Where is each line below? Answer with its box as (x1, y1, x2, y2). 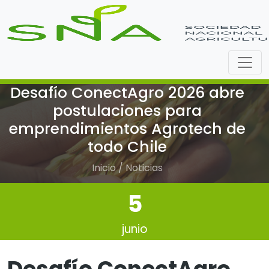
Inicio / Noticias (92, 161, 163, 175)
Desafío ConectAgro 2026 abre (10, 82, 244, 103)
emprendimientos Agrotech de (9, 118, 246, 139)
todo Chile (88, 136, 167, 157)
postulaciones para (53, 100, 202, 121)
